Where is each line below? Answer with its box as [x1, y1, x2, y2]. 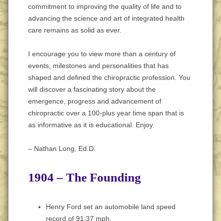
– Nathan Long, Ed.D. [28, 145, 96, 152]
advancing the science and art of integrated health [28, 14, 184, 22]
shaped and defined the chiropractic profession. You [28, 74, 190, 81]
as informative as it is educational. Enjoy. [28, 121, 154, 129]
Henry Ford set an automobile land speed [46, 203, 176, 211]
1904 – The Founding [28, 171, 141, 184]
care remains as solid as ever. [28, 26, 121, 34]
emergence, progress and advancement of [28, 97, 161, 105]
